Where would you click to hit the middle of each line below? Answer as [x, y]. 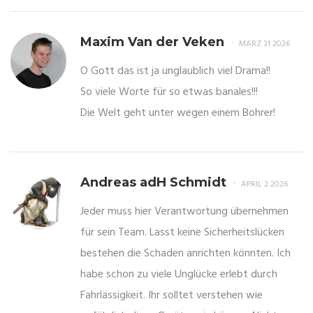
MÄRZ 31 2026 [264, 44]
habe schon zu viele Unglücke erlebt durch [179, 275]
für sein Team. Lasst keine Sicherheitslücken [182, 233]
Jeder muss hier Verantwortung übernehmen [184, 212]
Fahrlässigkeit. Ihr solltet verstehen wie [172, 296]
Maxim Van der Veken [152, 42]
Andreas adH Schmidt [153, 183]
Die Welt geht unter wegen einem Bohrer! [178, 114]
